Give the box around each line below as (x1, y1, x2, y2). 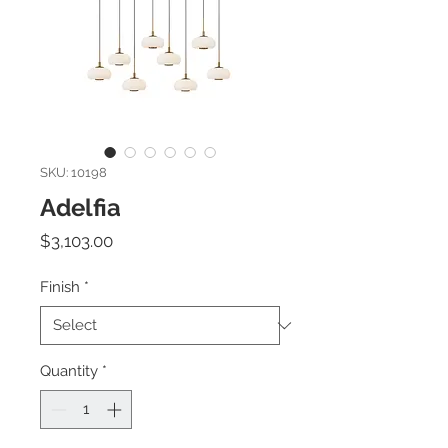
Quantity (40, 362, 98, 380)
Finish (40, 278, 80, 296)
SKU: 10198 (40, 165, 107, 180)
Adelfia (40, 193, 121, 222)
